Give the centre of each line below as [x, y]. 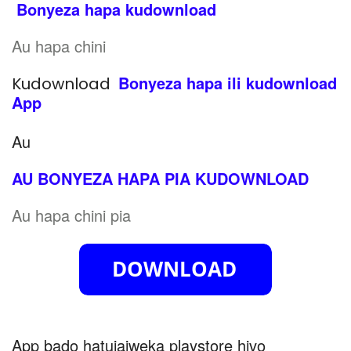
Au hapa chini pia [71, 215]
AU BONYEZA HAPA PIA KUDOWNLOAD [160, 179]
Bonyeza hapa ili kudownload [228, 83]
